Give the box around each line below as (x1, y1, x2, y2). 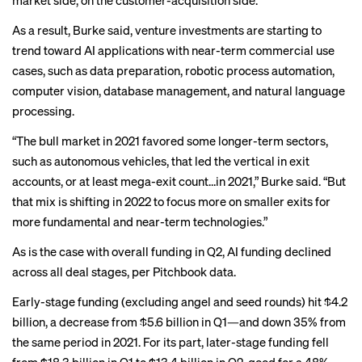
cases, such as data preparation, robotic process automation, (12, 62, 335, 78)
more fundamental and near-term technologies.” (12, 213, 267, 229)
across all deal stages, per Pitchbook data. (12, 263, 236, 280)
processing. (12, 103, 74, 119)
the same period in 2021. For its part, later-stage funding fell (12, 334, 329, 350)
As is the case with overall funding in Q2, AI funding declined (12, 243, 331, 259)
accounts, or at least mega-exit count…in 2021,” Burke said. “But (12, 173, 346, 189)
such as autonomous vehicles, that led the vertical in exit (12, 153, 309, 169)
